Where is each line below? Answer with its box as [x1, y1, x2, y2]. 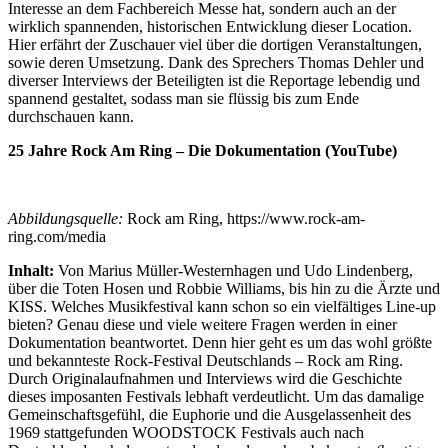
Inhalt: [8, 261, 54, 279]
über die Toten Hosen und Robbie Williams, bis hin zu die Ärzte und [8, 279, 440, 297]
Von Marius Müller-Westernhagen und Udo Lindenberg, [54, 261, 413, 279]
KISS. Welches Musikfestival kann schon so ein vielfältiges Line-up [8, 297, 436, 315]
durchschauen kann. [8, 107, 138, 125]
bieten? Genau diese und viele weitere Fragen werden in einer [8, 315, 397, 333]
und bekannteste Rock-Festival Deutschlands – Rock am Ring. [8, 351, 403, 369]
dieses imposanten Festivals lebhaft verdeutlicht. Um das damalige [8, 387, 424, 405]
